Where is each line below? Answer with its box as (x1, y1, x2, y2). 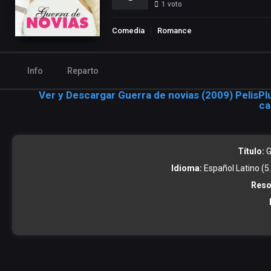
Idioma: (171, 163, 202, 174)
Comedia (112, 25, 145, 35)
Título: (237, 146, 264, 157)
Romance (157, 25, 192, 35)
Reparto (67, 66, 99, 76)
